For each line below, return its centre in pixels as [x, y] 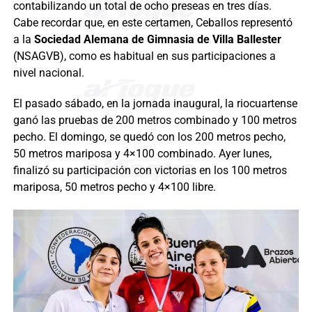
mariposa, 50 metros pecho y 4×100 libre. [114, 187]
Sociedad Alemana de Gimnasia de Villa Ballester [157, 39]
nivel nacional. [48, 72]
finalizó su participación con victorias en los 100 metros [150, 170]
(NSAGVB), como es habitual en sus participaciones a [144, 56]
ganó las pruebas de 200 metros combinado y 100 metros [155, 120]
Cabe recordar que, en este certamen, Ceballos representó [153, 22]
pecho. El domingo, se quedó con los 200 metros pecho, [149, 136]
